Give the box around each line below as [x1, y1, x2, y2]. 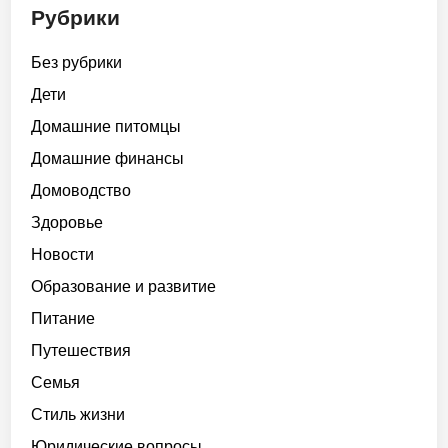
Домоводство [31, 182, 132, 199]
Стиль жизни [31, 406, 126, 423]
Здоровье [31, 214, 104, 231]
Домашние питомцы [31, 118, 182, 135]
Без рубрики [31, 54, 123, 71]
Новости [31, 246, 95, 263]
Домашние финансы [31, 150, 185, 167]
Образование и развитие [31, 278, 217, 295]
